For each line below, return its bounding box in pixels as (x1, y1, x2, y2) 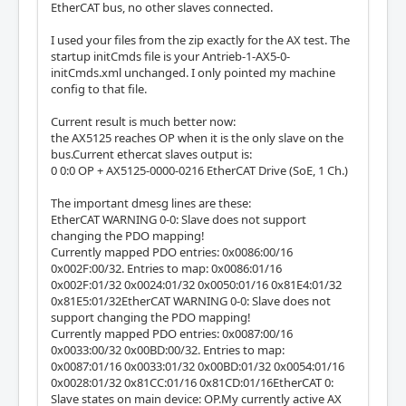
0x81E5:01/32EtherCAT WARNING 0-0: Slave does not (51, 292, 331, 309)
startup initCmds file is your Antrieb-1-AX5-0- (51, 47, 290, 64)
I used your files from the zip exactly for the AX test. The (51, 31, 350, 48)
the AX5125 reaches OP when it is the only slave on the (51, 129, 343, 146)
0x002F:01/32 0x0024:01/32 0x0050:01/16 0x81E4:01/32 (51, 275, 342, 293)
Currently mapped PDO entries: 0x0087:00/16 (51, 324, 293, 342)
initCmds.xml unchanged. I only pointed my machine (51, 63, 335, 81)
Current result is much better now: (51, 112, 236, 130)
